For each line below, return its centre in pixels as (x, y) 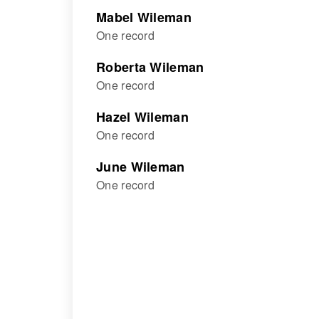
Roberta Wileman (150, 67)
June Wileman (141, 167)
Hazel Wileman (142, 117)
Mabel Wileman (144, 17)
